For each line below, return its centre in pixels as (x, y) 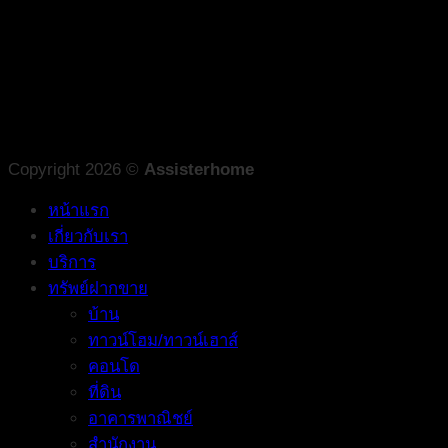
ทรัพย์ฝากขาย (98, 288)
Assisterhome (199, 169)
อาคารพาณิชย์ (140, 418)
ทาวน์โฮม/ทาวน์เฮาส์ (163, 340)
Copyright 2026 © (76, 169)
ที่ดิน (104, 392)
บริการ (72, 262)
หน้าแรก (78, 210)
